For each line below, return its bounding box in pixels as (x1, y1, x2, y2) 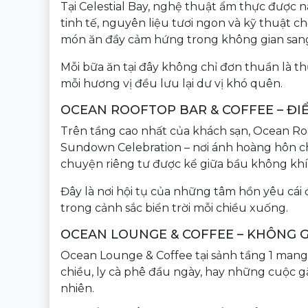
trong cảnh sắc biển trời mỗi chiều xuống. (60, 201, 288, 214)
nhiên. (60, 282, 94, 295)
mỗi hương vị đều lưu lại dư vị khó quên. (60, 77, 283, 90)
